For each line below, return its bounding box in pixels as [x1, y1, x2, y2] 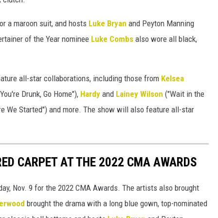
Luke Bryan [89, 18, 127, 29]
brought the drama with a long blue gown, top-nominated [25, 199, 207, 209]
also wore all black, [133, 34, 197, 44]
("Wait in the [163, 89, 204, 99]
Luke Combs [91, 34, 133, 44]
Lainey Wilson [116, 89, 163, 99]
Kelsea [161, 73, 184, 84]
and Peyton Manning [127, 18, 194, 29]
